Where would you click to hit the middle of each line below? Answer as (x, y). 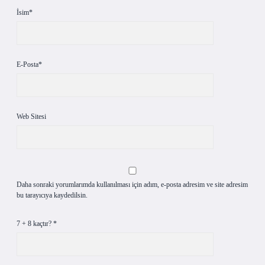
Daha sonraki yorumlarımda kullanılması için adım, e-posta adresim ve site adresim (132, 185)
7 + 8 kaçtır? (35, 224)
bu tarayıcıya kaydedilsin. (52, 195)
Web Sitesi (31, 117)
